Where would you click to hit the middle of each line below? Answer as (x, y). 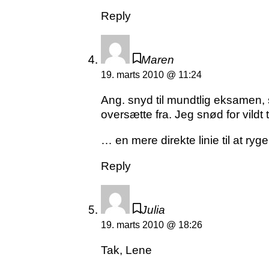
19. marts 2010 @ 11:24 (151, 75)
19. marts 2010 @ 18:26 (152, 225)
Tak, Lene (126, 250)
